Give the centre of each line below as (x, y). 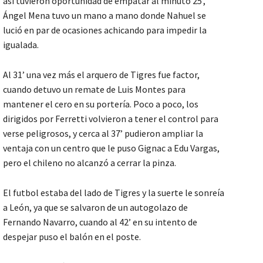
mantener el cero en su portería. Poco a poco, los (101, 104)
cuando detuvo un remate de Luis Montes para (94, 89)
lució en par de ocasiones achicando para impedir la (105, 30)
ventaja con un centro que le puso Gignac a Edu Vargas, (111, 148)
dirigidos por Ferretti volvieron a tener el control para (111, 118)
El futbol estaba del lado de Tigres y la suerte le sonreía (114, 192)
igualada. (21, 44)
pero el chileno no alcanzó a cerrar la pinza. (90, 162)
